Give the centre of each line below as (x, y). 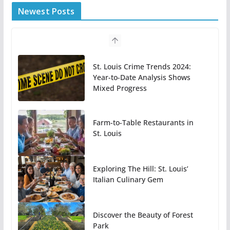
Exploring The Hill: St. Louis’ (140, 168)
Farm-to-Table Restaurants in (143, 122)
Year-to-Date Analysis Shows (141, 77)
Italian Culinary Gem (128, 179)
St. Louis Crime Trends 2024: (142, 66)
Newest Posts (46, 11)
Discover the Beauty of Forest (143, 215)
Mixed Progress (120, 88)
